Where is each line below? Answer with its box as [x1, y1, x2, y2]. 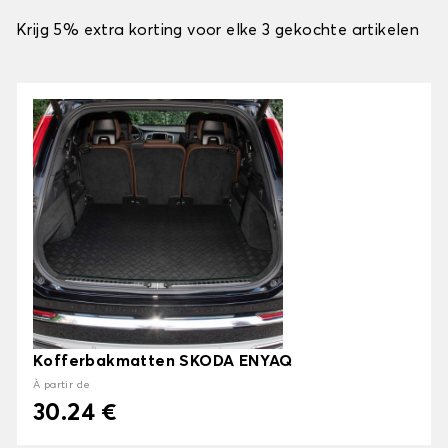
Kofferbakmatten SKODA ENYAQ [33, 353, 293, 370]
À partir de [33, 380, 91, 391]
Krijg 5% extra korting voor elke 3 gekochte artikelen [16, 22, 420, 39]
